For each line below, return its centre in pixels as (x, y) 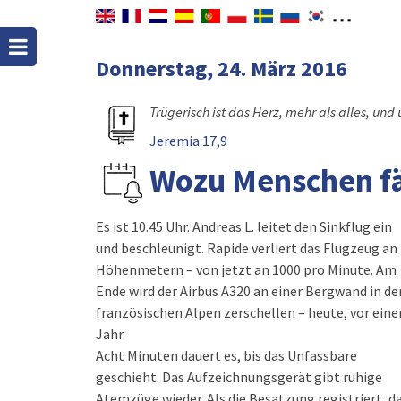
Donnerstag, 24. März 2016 (222, 68)
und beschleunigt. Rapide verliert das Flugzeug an (247, 248)
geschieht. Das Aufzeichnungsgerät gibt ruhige (239, 377)
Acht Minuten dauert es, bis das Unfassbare (226, 355)
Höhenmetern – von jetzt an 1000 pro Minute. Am (246, 269)
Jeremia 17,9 (188, 141)
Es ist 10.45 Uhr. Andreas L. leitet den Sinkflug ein (244, 226)
